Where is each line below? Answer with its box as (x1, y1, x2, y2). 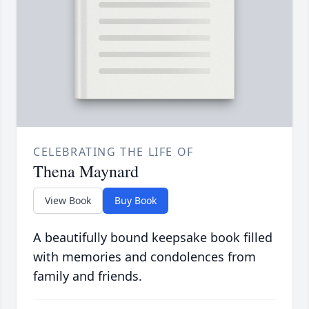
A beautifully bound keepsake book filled (33, 229, 272, 246)
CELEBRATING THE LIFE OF (33, 144, 194, 160)
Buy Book (114, 194, 157, 208)
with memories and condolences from (33, 248, 256, 266)
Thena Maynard (33, 160, 139, 183)
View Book (45, 194, 91, 208)
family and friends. (33, 268, 142, 285)
